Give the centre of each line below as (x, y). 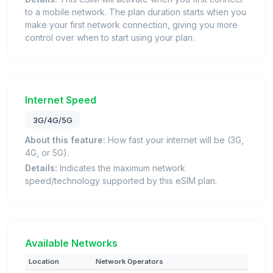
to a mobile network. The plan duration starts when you (136, 12)
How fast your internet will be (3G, (175, 140)
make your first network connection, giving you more (131, 24)
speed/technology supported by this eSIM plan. (121, 181)
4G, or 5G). (47, 153)
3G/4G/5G (52, 120)
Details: (41, 168)
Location (44, 262)
